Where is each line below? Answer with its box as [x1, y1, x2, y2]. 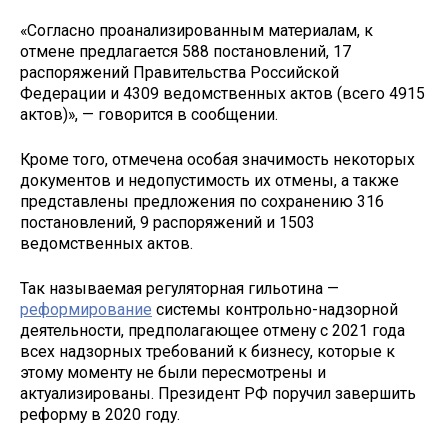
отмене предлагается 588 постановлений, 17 [20, 42, 351, 62]
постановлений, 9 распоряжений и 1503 [20, 212, 315, 232]
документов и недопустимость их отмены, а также [20, 170, 399, 190]
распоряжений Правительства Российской [20, 63, 339, 83]
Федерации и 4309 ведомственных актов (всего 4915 [20, 84, 425, 104]
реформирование [20, 299, 152, 319]
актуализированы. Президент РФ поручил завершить [20, 383, 416, 403]
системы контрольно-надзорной [152, 299, 398, 319]
